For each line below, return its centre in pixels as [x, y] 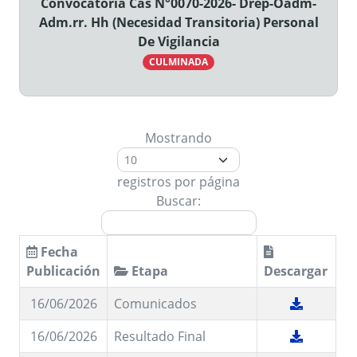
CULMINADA [178, 62]
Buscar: [178, 201]
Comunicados [155, 304]
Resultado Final [160, 337]
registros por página [178, 182]
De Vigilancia [178, 41]
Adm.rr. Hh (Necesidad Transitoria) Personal [178, 22]
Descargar [296, 271]
